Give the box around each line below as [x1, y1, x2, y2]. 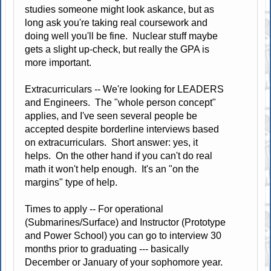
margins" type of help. [25, 177, 120, 188]
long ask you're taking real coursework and [25, 17, 208, 28]
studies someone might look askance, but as [25, 4, 215, 15]
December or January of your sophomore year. [25, 256, 226, 267]
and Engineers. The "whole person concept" [25, 97, 217, 108]
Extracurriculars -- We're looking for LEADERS [25, 83, 224, 94]
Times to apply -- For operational [25, 203, 164, 214]
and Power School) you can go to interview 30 [25, 230, 222, 241]
